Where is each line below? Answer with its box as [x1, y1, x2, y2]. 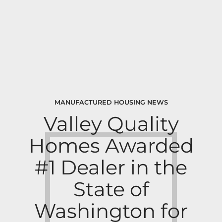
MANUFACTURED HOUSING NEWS [54, 99, 168, 106]
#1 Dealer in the [35, 155, 187, 180]
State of [73, 177, 149, 202]
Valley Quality [43, 111, 179, 136]
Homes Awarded [28, 133, 194, 158]
